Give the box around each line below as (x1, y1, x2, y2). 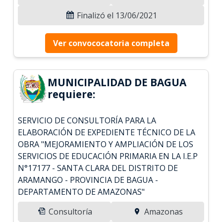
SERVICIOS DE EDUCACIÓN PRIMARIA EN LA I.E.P (18, 150, 198, 162)
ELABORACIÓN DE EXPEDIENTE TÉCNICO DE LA (18, 126, 196, 138)
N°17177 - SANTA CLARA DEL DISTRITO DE (18, 162, 178, 173)
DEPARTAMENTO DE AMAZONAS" (18, 186, 145, 197)
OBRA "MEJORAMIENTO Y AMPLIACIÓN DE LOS (18, 138, 194, 150)
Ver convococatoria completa (53, 37, 169, 49)
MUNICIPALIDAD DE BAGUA (48, 75, 187, 89)
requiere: (48, 87, 96, 101)
